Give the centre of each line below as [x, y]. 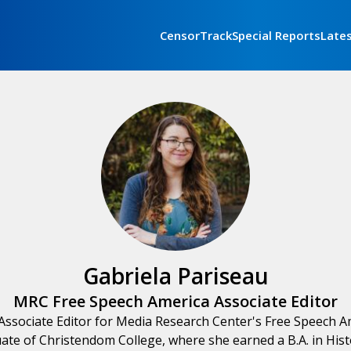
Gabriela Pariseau [175, 276]
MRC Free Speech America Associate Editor [175, 301]
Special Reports [276, 35]
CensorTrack [196, 35]
